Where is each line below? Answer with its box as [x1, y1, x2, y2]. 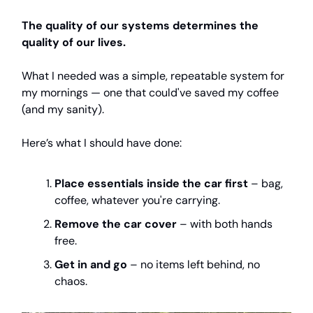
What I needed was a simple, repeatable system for [22, 68, 284, 83]
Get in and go [54, 256, 127, 272]
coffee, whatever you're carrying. [54, 192, 220, 208]
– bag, [248, 175, 283, 191]
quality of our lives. [22, 34, 126, 50]
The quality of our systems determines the [22, 17, 259, 33]
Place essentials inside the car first [54, 175, 248, 191]
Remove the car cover [54, 216, 177, 231]
